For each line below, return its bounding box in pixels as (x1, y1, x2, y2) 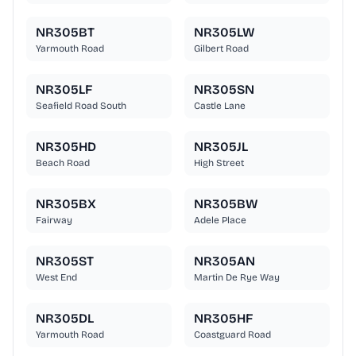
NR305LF (36, 82, 92, 98)
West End (36, 272, 77, 284)
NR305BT (36, 25, 95, 41)
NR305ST (36, 253, 94, 269)
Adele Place (194, 215, 246, 226)
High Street (194, 157, 244, 169)
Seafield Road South (36, 100, 126, 112)
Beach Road (36, 157, 90, 169)
